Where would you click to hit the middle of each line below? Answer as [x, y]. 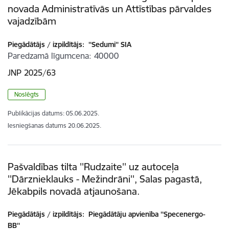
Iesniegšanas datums [37, 126]
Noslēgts [27, 95]
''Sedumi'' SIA [109, 45]
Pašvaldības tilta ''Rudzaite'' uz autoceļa [93, 167]
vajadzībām [32, 21]
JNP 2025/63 [32, 73]
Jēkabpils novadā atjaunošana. [74, 191]
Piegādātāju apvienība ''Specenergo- [146, 214]
